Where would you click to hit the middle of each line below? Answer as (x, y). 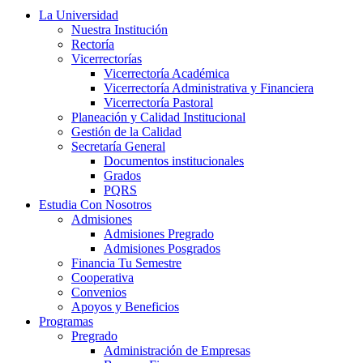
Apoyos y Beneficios (125, 307)
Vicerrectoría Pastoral (158, 102)
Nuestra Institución (120, 30)
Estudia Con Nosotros (95, 205)
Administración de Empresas (177, 350)
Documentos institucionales (174, 161)
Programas (66, 321)
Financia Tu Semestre (126, 263)
